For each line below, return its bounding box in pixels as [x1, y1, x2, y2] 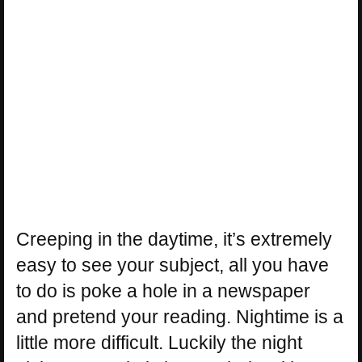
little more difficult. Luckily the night [16, 332, 302, 353]
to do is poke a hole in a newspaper [16, 280, 310, 301]
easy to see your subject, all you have [16, 255, 329, 276]
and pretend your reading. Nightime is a [16, 306, 343, 327]
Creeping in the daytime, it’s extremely [16, 229, 332, 250]
